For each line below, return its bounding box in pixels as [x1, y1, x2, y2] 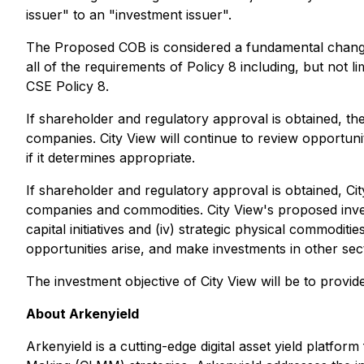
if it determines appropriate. [26, 149, 195, 166]
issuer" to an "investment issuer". [26, 6, 232, 23]
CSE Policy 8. [26, 78, 109, 94]
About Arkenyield [26, 305, 139, 322]
